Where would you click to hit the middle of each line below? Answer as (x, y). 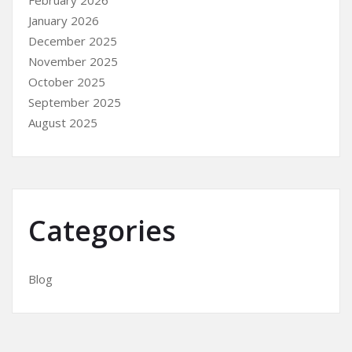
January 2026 (64, 21)
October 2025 (67, 82)
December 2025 (73, 41)
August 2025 (63, 123)
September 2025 (75, 103)
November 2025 (73, 62)
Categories (102, 231)
